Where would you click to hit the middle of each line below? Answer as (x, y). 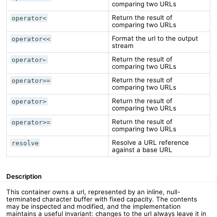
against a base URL (142, 150)
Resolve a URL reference (150, 143)
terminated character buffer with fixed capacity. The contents (102, 199)
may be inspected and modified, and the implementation (94, 207)
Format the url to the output (155, 39)
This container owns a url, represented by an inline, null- (93, 192)
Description (24, 177)
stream (123, 46)
